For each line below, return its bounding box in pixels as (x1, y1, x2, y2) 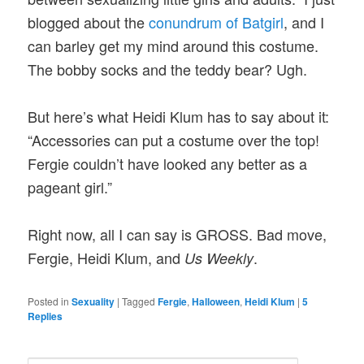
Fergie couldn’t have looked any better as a (28, 153, 308, 175)
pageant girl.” (28, 176, 113, 198)
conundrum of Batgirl (149, 11, 284, 32)
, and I (284, 11, 325, 32)
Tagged (122, 293, 156, 308)
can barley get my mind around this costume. (28, 34, 319, 56)
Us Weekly (184, 248, 254, 269)
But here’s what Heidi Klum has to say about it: (28, 106, 330, 128)
